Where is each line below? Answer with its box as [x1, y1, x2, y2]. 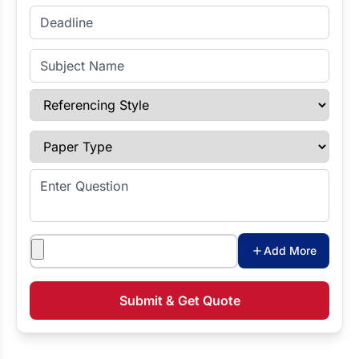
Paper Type [29, 131, 98, 147]
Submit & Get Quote [119, 292, 240, 309]
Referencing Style [29, 90, 135, 106]
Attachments [29, 234, 103, 250]
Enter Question [29, 170, 117, 186]
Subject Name [29, 50, 113, 66]
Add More [264, 244, 317, 257]
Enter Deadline [29, 6, 117, 22]
